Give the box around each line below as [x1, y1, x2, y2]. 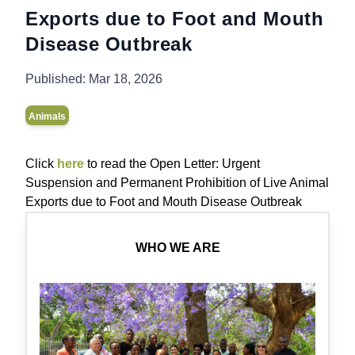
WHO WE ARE [135, 241, 220, 254]
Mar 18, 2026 [86, 72, 162, 86]
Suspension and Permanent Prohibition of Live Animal [25, 176, 329, 189]
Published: [25, 72, 86, 86]
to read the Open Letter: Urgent [84, 157, 260, 170]
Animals [29, 111, 66, 122]
